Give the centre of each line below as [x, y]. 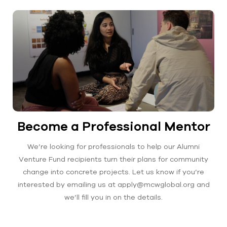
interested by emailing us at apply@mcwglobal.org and [113, 184]
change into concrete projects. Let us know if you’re [113, 172]
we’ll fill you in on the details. [113, 197]
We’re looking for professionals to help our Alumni [113, 146]
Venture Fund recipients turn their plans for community [113, 159]
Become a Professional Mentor [113, 126]
